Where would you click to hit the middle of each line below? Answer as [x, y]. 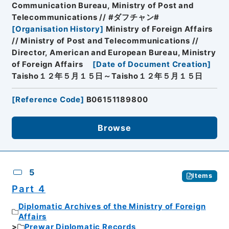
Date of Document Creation [152, 64]
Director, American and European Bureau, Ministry [114, 52]
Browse [114, 128]
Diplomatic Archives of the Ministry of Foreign [112, 207]
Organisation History [58, 29]
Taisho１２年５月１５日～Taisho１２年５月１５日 [107, 76]
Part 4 [28, 188]
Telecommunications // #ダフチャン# [86, 17]
